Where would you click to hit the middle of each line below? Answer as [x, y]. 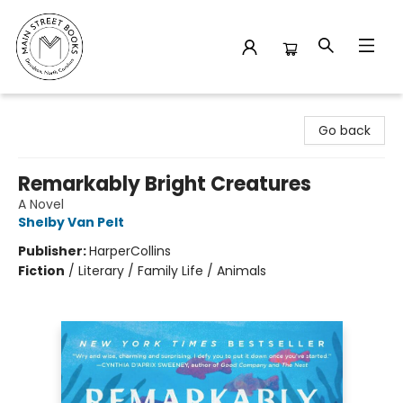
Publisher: [54, 251]
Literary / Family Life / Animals [172, 271]
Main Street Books [69, 111]
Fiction [41, 271]
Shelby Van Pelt [71, 222]
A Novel [41, 204]
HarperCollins [130, 251]
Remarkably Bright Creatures [165, 184]
